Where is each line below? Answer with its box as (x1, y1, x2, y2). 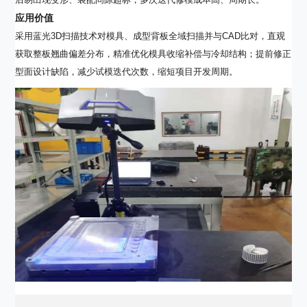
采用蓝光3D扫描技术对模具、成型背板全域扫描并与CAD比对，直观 (15, 31, 286, 42)
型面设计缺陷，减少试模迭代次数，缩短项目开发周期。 (15, 66, 238, 77)
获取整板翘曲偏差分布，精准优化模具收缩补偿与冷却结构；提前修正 (15, 49, 292, 60)
